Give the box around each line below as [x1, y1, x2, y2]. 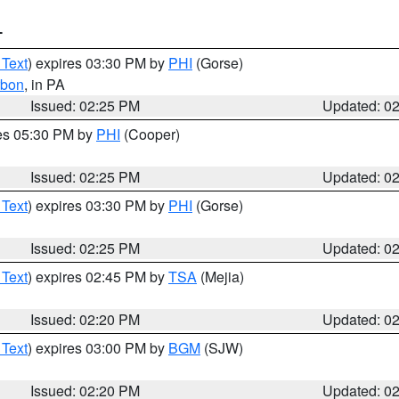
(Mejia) [197, 266, 244, 287]
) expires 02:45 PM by [28, 266, 168, 287]
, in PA [24, 74, 65, 94]
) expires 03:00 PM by [28, 338, 168, 358]
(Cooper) [120, 124, 180, 144]
